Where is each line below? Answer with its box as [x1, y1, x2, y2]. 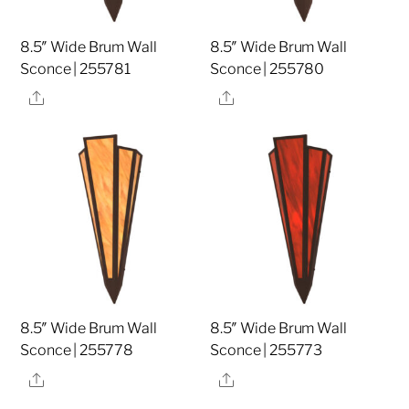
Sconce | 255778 [20, 341, 134, 360]
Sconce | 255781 [20, 59, 131, 78]
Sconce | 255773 [210, 341, 323, 360]
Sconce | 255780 [210, 59, 325, 78]
